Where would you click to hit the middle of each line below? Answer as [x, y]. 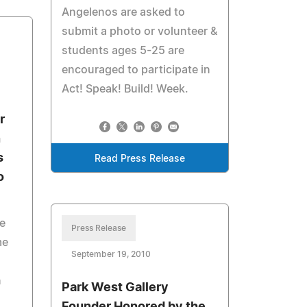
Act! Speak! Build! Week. [125, 89]
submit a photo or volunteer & [140, 32]
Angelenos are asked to [124, 12]
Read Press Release [140, 159]
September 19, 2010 [111, 254]
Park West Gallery [115, 288]
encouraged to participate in [136, 70]
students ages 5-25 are [123, 51]
